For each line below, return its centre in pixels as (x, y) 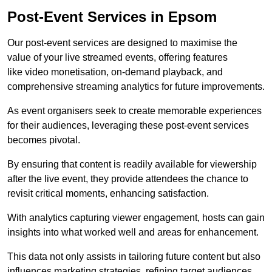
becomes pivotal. (44, 140)
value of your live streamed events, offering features (117, 58)
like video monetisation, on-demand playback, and (115, 72)
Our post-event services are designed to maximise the (122, 43)
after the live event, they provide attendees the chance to (128, 179)
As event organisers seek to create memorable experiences (134, 111)
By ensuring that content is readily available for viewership (132, 165)
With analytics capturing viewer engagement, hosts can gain (136, 218)
